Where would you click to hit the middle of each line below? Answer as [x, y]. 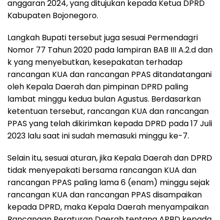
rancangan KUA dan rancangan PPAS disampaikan [105, 195]
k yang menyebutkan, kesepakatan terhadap [95, 62]
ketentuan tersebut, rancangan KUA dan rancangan [108, 111]
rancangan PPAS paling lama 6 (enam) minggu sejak [109, 183]
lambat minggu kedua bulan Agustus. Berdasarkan [104, 99]
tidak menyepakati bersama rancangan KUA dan [102, 170]
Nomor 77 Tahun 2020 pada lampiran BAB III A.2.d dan [110, 50]
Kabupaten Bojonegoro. [53, 16]
